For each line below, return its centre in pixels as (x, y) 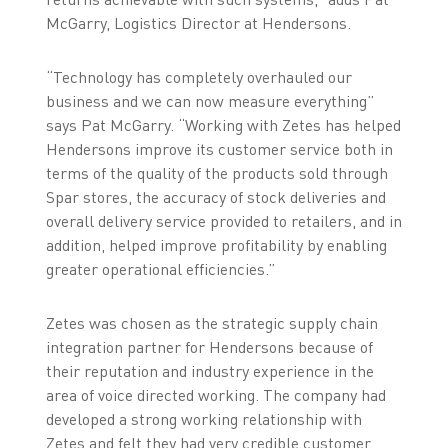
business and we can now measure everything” (209, 100)
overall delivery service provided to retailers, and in (223, 220)
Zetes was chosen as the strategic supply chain (211, 322)
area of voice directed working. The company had (215, 394)
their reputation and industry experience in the (209, 370)
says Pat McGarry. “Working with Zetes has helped (223, 124)
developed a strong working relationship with (203, 418)
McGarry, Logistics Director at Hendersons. (198, 22)
